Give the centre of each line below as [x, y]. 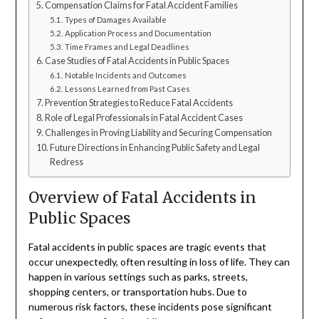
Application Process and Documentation [138, 33]
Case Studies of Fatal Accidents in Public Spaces [137, 61]
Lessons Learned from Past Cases [127, 88]
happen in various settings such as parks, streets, [138, 276]
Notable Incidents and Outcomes [125, 75]
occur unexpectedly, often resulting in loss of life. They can [159, 261]
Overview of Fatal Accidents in [142, 197]
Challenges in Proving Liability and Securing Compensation [159, 132]
